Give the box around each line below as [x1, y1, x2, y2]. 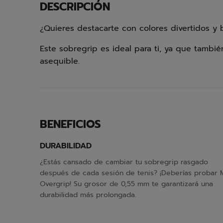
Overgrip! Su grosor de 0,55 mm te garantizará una [40, 179, 213, 189]
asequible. [40, 55, 80, 67]
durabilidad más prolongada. [40, 190, 136, 200]
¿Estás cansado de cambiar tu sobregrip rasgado [40, 157, 208, 167]
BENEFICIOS [40, 116, 101, 132]
